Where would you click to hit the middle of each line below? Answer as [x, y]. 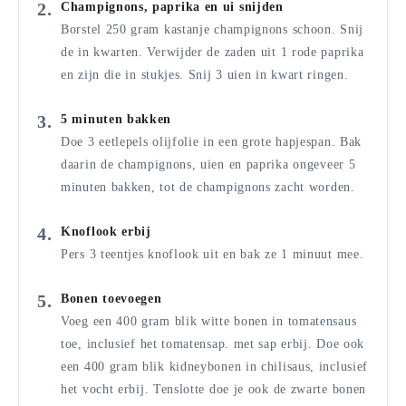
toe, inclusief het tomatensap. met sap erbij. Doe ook [213, 344]
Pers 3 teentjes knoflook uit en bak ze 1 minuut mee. [213, 255]
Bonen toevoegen [111, 299]
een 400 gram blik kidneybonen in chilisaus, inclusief [215, 367]
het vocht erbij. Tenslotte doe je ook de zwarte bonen [214, 390]
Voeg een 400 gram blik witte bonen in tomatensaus [209, 322]
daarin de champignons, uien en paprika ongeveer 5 [208, 165]
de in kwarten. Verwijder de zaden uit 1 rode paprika [213, 53]
